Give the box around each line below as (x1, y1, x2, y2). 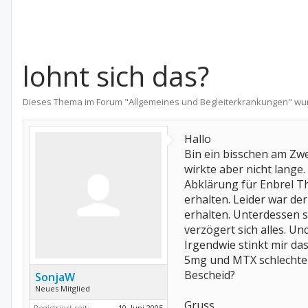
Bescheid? (184, 267, 235, 283)
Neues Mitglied (35, 283, 90, 294)
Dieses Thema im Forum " (23, 96, 129, 108)
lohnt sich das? (23, 57, 209, 95)
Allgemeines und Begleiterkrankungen (129, 96, 288, 108)
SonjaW (35, 269, 75, 285)
